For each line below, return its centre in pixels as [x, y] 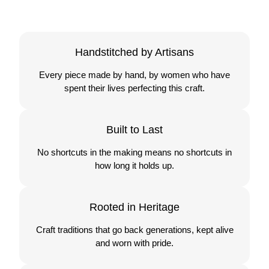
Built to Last [134, 129]
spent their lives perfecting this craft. [134, 88]
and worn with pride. [134, 243]
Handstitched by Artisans [134, 52]
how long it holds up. [134, 165]
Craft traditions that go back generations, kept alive [134, 229]
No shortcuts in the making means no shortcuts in [134, 152]
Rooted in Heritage [134, 207]
